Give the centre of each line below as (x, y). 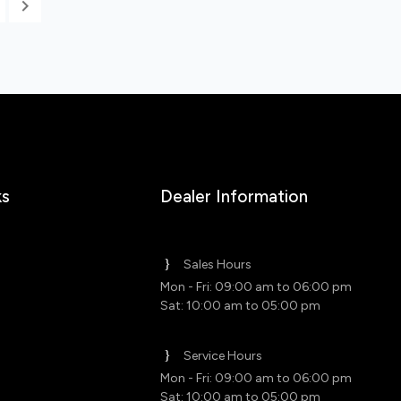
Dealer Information (234, 197)
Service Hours (223, 356)
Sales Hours (218, 265)
